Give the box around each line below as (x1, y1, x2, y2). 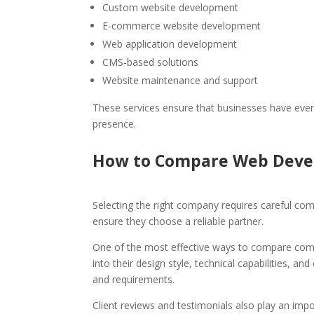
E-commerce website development (102, 19, 261, 33)
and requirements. (93, 272, 175, 286)
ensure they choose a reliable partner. (93, 214, 264, 228)
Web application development (102, 37, 237, 51)
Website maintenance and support (102, 74, 258, 88)
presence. (93, 117, 136, 131)
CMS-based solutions (102, 55, 198, 69)
